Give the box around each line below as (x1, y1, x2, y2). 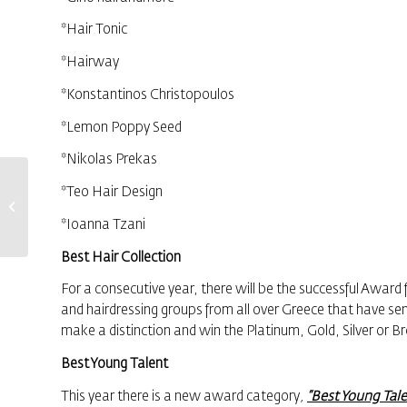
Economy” (32, 250, 97, 263)
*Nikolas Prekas (61, 153, 157, 167)
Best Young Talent (61, 357, 168, 371)
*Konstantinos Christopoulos (61, 87, 234, 102)
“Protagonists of (32, 212, 139, 224)
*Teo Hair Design (61, 185, 163, 199)
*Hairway (61, 55, 119, 69)
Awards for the (32, 193, 127, 205)
